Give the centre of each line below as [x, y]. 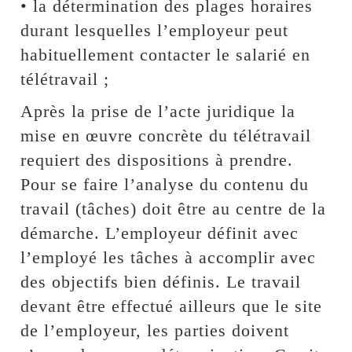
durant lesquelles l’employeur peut [155, 30]
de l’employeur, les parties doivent [155, 330]
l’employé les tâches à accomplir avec [169, 257]
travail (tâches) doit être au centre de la [174, 208]
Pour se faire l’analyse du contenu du [165, 184]
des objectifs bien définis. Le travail [161, 281]
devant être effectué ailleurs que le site [172, 306]
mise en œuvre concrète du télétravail [166, 135]
